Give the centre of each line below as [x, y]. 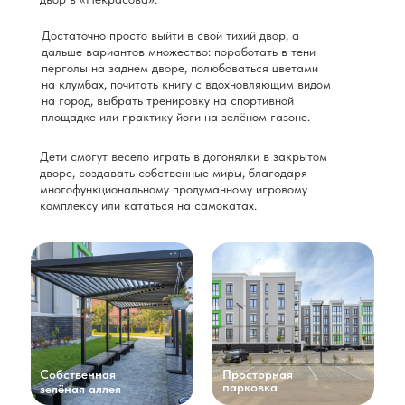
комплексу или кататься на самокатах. [148, 205]
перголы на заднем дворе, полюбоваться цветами [180, 68]
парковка [250, 387]
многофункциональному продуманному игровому [174, 189]
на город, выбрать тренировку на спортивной [168, 100]
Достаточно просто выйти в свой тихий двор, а [170, 35]
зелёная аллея [80, 389]
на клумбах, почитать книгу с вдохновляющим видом [186, 84]
